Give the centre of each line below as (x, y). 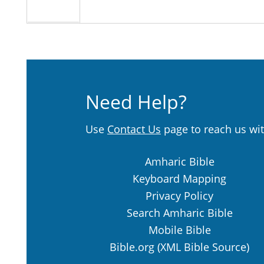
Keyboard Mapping (179, 179)
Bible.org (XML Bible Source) (179, 247)
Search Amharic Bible (179, 213)
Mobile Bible (179, 230)
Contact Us (134, 129)
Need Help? (136, 102)
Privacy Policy (179, 196)
